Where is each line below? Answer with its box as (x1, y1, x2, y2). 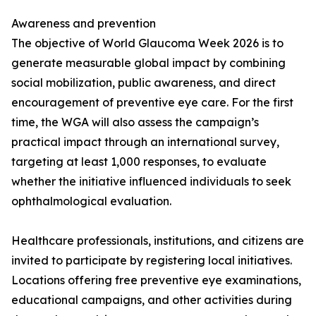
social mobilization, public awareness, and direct (11, 75, 276, 90)
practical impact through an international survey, (11, 135, 279, 150)
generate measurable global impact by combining (11, 56, 286, 71)
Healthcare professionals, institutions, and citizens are (11, 233, 304, 248)
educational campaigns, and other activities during (11, 293, 292, 308)
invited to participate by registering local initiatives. (11, 253, 292, 268)
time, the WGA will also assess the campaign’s (11, 115, 259, 130)
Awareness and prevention (11, 16, 156, 31)
